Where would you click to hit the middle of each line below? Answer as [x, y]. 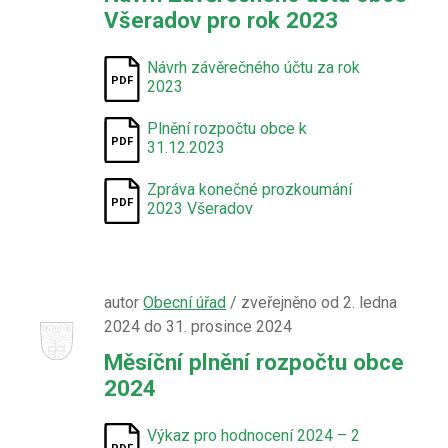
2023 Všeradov [200, 208]
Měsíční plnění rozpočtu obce [254, 362]
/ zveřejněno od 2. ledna [312, 302]
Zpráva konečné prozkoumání [250, 189]
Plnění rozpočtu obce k [227, 128]
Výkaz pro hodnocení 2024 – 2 [254, 435]
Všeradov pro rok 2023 [221, 20]
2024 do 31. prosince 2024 [198, 326]
